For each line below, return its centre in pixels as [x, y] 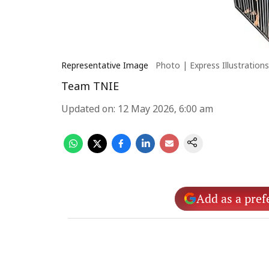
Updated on [87, 110]
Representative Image [105, 66]
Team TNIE [90, 87]
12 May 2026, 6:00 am [165, 110]
